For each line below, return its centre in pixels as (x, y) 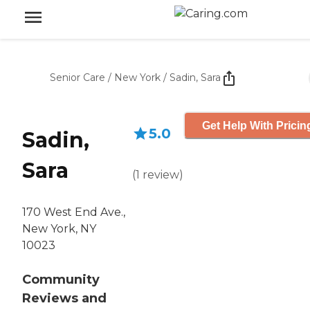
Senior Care (77, 77)
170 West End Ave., (74, 212)
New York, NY (59, 229)
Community (61, 280)
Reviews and (64, 299)
